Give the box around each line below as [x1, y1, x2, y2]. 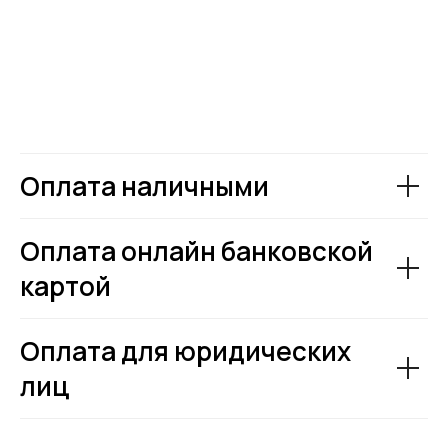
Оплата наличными [20, 167, 269, 204]
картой [20, 267, 111, 304]
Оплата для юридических [20, 332, 351, 369]
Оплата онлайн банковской [20, 232, 373, 269]
